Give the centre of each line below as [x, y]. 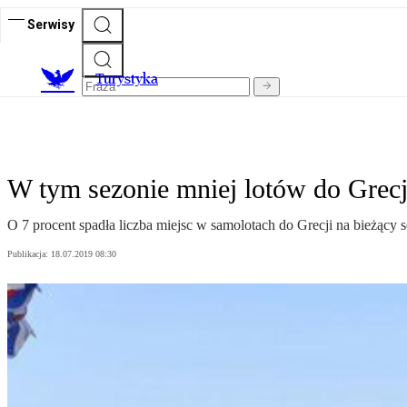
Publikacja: [29, 254]
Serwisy [51, 24]
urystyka [131, 79]
